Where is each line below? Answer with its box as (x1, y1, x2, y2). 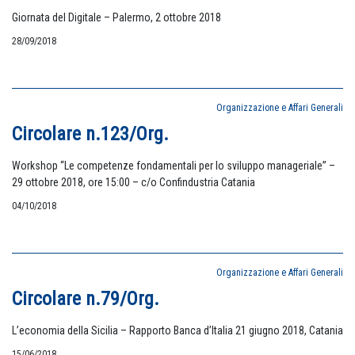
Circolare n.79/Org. (12, 288, 159, 310)
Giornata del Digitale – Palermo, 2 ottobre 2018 (12, 11, 221, 24)
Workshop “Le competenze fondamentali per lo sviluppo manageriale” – (12, 159, 335, 172)
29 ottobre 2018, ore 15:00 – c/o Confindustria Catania (12, 176, 255, 189)
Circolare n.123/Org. (12, 123, 169, 145)
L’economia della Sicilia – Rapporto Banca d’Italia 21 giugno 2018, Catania (12, 324, 343, 337)
